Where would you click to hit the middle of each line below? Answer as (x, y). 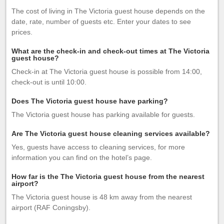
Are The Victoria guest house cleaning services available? (111, 133)
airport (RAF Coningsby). (51, 207)
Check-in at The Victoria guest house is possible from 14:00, (107, 71)
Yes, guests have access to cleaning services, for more (98, 147)
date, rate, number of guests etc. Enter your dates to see (101, 21)
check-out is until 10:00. (49, 82)
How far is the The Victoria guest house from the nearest (108, 176)
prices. (22, 32)
